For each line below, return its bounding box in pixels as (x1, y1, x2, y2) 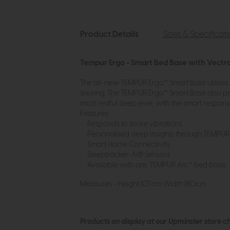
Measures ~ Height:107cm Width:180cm (80, 180, 207, 188)
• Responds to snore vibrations (80, 121, 184, 128)
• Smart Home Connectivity (80, 141, 172, 149)
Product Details (80, 30, 139, 39)
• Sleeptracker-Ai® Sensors (80, 151, 171, 159)
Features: (80, 110, 109, 118)
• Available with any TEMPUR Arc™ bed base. (80, 162, 228, 169)
